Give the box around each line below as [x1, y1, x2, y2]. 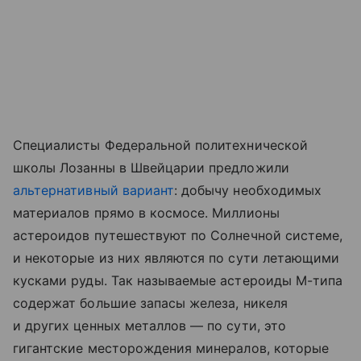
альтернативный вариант [13, 182, 175, 199]
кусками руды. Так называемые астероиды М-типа [13, 272, 343, 289]
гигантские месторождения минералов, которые [13, 340, 330, 357]
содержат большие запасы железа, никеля [13, 295, 288, 312]
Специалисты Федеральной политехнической [13, 137, 308, 154]
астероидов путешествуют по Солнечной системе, [13, 227, 343, 244]
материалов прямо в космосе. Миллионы [13, 205, 280, 222]
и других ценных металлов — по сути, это [13, 317, 286, 334]
